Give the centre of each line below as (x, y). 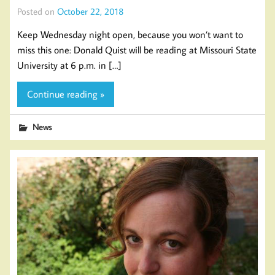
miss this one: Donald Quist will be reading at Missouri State (137, 50)
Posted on (37, 11)
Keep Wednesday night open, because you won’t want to (130, 35)
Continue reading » (66, 94)
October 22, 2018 (91, 11)
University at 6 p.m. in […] (69, 65)
